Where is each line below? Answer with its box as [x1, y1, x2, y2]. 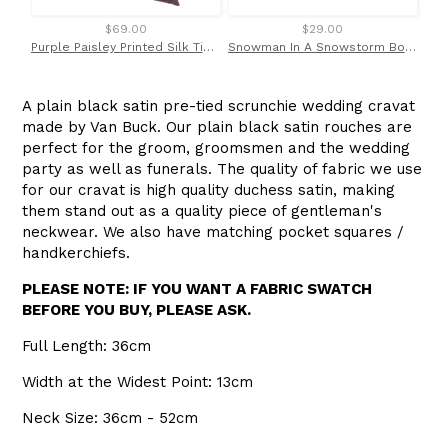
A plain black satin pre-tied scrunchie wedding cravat [22, 97, 415, 116]
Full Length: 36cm [22, 337, 151, 356]
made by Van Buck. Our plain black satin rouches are [22, 118, 412, 137]
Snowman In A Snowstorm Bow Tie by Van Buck [404, 40, 416, 55]
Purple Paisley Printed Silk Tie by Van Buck [202, 40, 214, 55]
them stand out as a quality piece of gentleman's [22, 202, 382, 221]
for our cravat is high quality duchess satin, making [22, 181, 395, 200]
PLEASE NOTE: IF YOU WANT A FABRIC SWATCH [22, 280, 372, 299]
